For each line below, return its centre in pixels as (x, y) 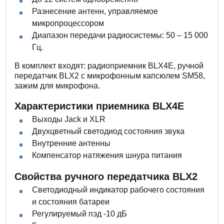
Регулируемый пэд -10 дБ (79, 214)
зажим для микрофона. (57, 86)
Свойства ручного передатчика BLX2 (106, 177)
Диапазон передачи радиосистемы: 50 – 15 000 (120, 35)
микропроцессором (68, 23)
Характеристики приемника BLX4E (99, 106)
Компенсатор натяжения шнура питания (107, 155)
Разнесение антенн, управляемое (95, 11)
